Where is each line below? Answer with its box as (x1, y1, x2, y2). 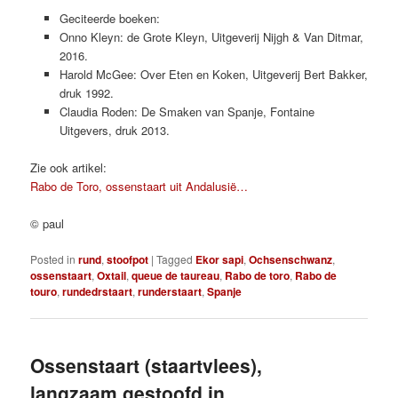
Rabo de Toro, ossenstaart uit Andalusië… (30, 178, 249, 195)
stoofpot (107, 251, 149, 268)
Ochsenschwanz (249, 251, 333, 268)
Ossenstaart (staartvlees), (30, 351, 263, 378)
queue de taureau (131, 267, 220, 284)
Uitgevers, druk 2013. (59, 121, 170, 139)
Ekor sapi (195, 251, 244, 268)
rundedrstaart (62, 283, 133, 300)
